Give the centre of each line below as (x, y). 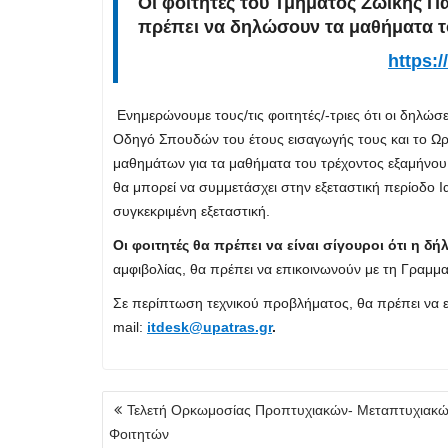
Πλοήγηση (146, 401)
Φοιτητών (139, 434)
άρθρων (136, 423)
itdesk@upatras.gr (209, 327)
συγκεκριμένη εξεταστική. (191, 211)
